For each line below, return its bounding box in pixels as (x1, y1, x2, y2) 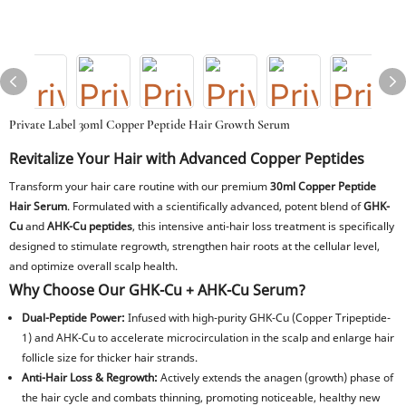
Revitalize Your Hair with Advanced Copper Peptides (9, 149, 364, 169)
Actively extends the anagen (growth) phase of (158, 370, 394, 385)
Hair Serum (9, 198, 67, 214)
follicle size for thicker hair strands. (22, 350, 198, 365)
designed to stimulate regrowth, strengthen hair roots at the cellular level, (9, 238, 380, 254)
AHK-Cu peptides (47, 218, 132, 234)
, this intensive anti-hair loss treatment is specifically (132, 218, 394, 234)
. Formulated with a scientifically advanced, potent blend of (67, 198, 363, 214)
